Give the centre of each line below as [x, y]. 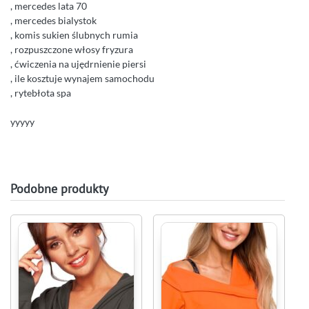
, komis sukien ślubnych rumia [74, 35]
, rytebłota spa [41, 93]
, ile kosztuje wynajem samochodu [82, 79]
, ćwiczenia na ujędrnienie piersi [78, 64]
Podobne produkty [59, 189]
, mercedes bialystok [53, 21]
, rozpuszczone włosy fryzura [72, 50]
